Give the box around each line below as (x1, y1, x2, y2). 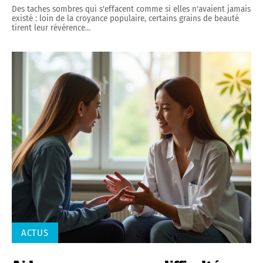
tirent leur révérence (12, 22, 85, 33)
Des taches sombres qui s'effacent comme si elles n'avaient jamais (12, 3, 251, 14)
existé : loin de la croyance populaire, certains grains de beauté (12, 12, 239, 23)
